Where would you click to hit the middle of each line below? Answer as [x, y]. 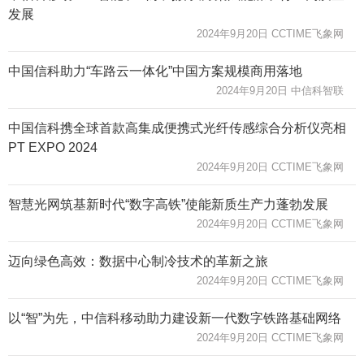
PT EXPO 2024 [53, 147]
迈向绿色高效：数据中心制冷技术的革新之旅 [138, 261]
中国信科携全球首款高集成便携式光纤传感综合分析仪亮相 [177, 128]
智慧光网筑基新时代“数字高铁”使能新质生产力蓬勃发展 [168, 204]
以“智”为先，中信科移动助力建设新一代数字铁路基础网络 [175, 318]
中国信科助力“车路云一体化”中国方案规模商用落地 [155, 71]
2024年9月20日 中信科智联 [280, 90]
